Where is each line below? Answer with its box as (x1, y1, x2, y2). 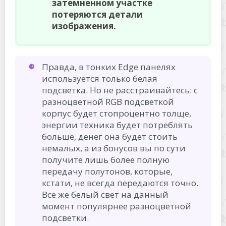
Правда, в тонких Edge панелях (42, 61, 176, 73)
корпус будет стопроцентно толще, (42, 107, 191, 119)
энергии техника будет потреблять (42, 119, 193, 131)
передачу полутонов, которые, (42, 165, 173, 177)
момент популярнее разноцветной (42, 200, 191, 212)
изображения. (52, 20, 116, 32)
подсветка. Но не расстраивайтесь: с (42, 84, 198, 96)
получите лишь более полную (42, 153, 169, 165)
